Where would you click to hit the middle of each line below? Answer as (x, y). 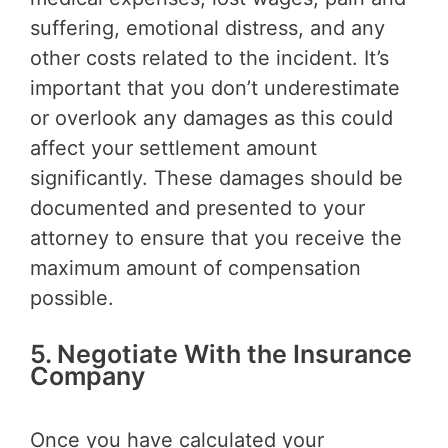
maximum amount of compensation (195, 268)
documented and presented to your (197, 208)
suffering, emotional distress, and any (207, 28)
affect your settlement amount (173, 148)
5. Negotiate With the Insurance (221, 354)
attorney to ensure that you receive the (216, 238)
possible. (72, 298)
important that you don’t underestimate (215, 88)
